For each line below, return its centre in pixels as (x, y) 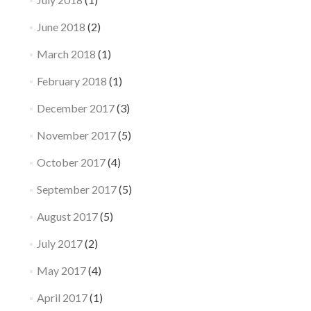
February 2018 (72, 81)
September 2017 (76, 189)
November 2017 (76, 135)
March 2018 (66, 53)
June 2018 (61, 26)
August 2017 (67, 216)
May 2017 (61, 270)
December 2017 (75, 108)
